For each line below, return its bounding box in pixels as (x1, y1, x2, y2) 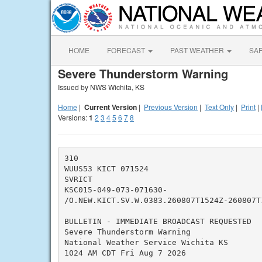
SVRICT (64, 174, 92, 184)
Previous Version (144, 102, 198, 112)
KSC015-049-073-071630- (64, 185, 167, 194)
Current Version (84, 102, 137, 112)
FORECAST (107, 45, 147, 55)
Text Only (205, 102, 234, 112)
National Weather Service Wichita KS (64, 237, 228, 247)
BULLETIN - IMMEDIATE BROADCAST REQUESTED (64, 216, 251, 226)
